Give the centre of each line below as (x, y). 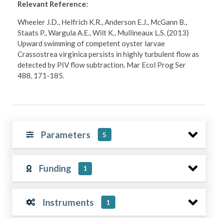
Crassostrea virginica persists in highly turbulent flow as (109, 54)
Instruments (68, 202)
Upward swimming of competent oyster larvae (91, 43)
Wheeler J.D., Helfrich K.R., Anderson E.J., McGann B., (102, 22)
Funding (55, 168)
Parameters (65, 134)
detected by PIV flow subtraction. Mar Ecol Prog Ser (102, 64)
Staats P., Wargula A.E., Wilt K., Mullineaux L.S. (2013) (103, 32)
